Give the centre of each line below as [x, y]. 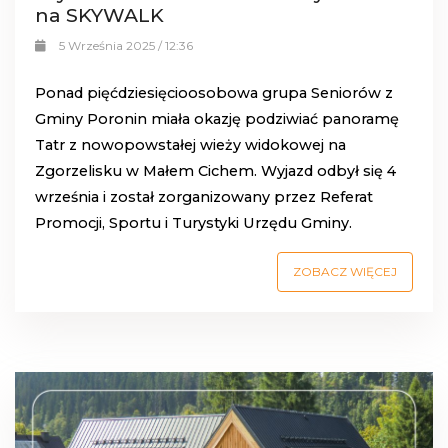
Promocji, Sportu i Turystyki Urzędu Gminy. [195, 223]
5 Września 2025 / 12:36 [125, 46]
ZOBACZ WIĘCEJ [345, 272]
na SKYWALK [99, 15]
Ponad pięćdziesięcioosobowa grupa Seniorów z [214, 93]
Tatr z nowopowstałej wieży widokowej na [190, 145]
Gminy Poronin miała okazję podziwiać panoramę [217, 119]
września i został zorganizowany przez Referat [204, 197]
